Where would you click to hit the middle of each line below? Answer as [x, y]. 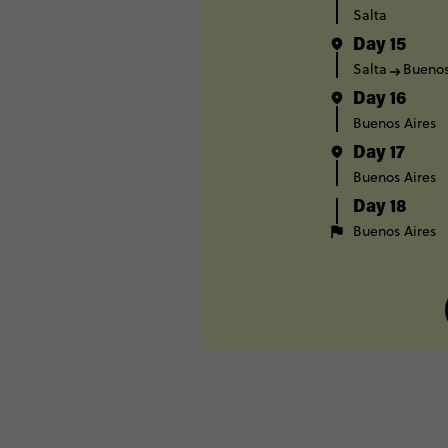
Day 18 [380, 208]
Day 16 [379, 100]
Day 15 [379, 46]
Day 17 [379, 154]
